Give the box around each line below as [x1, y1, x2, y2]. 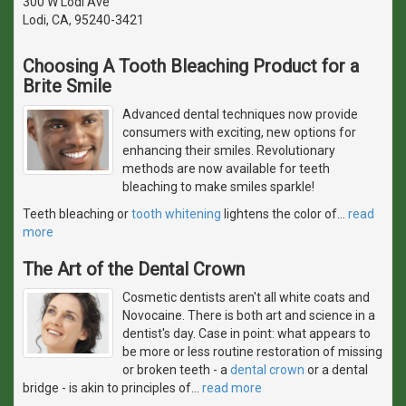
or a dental [304, 362, 368, 377]
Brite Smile [23, 74, 111, 97]
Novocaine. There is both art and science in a [122, 307, 375, 323]
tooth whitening [131, 206, 221, 221]
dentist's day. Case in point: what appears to [122, 325, 371, 341]
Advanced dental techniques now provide [122, 106, 358, 121]
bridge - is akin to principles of [23, 380, 191, 395]
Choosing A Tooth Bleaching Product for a [23, 54, 359, 77]
